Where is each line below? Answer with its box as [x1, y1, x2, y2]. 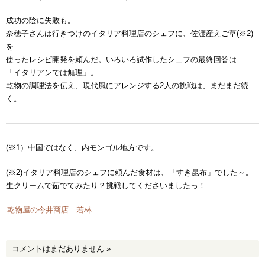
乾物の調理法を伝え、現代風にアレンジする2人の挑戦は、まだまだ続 [6, 81, 248, 91]
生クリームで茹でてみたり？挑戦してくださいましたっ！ [6, 180, 206, 190]
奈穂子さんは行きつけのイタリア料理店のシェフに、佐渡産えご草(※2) [6, 29, 253, 38]
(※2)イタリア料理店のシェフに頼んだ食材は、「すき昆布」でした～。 [6, 167, 253, 177]
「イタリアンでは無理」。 [6, 68, 98, 77]
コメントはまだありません [12, 244, 106, 254]
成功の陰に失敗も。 [6, 16, 75, 25]
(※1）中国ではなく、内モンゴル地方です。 [6, 143, 159, 153]
